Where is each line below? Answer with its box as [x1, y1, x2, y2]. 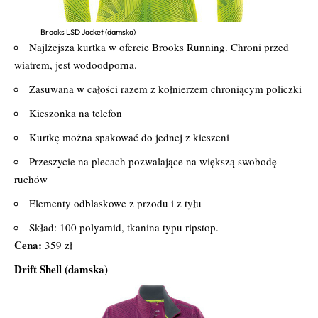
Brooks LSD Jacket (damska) [40, 27, 136, 38]
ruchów [14, 172, 48, 187]
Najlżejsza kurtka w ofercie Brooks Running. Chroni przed [29, 40, 289, 55]
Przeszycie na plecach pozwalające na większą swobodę [29, 154, 277, 169]
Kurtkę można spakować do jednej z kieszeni [29, 130, 229, 145]
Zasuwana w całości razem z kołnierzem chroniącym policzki [29, 82, 302, 97]
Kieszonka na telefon [29, 106, 122, 121]
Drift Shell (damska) [14, 261, 108, 278]
